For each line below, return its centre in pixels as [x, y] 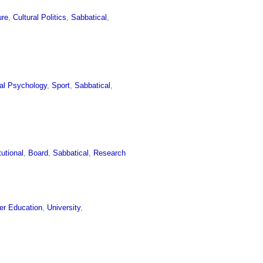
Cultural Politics [40, 17]
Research [110, 153]
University [64, 208]
